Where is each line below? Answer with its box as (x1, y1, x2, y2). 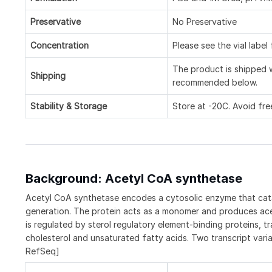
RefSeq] (25, 245, 59, 256)
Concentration (30, 39, 89, 50)
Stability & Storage (30, 100, 107, 111)
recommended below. (172, 76, 257, 87)
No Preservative (172, 16, 237, 27)
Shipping (30, 70, 66, 81)
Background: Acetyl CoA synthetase (25, 171, 242, 186)
